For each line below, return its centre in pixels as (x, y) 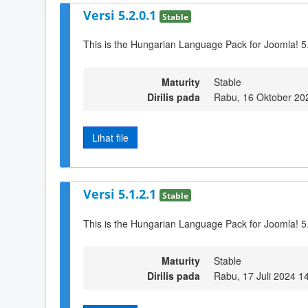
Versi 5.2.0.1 (121, 15)
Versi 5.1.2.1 (121, 194)
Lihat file (110, 137)
